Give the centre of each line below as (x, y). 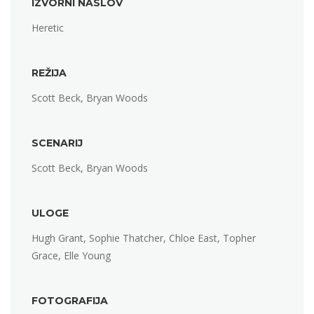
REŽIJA (49, 73)
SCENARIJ (57, 143)
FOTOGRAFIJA (70, 301)
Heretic (48, 28)
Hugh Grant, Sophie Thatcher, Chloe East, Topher (144, 238)
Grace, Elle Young (71, 256)
